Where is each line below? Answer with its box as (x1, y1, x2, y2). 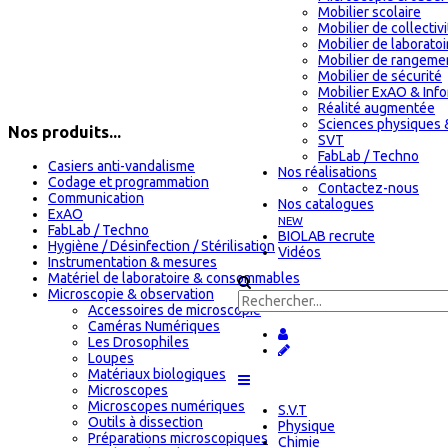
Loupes (88, 349, 134, 366)
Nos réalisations (278, 164, 377, 180)
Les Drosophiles (88, 333, 189, 350)
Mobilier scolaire (318, 4, 421, 20)
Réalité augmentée (318, 100, 435, 116)
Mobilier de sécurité (318, 68, 442, 84)
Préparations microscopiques (88, 429, 268, 446)
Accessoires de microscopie (88, 301, 261, 318)
